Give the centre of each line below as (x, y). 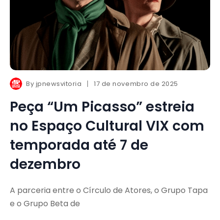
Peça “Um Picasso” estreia (102, 107)
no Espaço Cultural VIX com (107, 126)
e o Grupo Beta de (45, 203)
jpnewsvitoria (59, 83)
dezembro (45, 164)
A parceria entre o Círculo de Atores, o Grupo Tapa (109, 190)
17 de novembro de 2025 (136, 83)
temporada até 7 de (79, 145)
